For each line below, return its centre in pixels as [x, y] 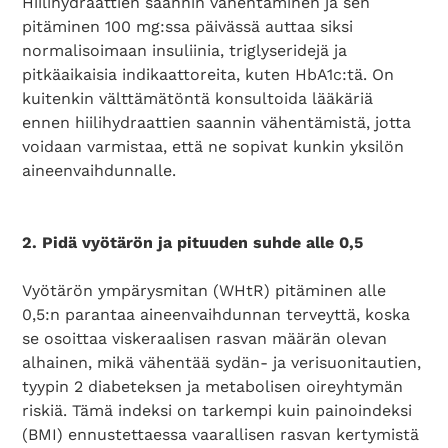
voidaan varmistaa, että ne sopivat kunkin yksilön [213, 146]
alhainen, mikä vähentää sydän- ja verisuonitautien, [222, 362]
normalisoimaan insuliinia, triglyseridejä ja [185, 50]
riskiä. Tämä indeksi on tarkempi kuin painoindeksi [217, 410]
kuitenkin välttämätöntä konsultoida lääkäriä [198, 98]
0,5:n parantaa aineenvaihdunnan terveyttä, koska [216, 314]
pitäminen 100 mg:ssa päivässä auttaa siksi [188, 26]
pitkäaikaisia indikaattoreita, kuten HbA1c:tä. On [208, 74]
